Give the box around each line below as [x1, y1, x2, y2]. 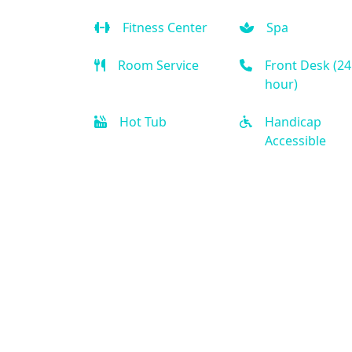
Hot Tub [119, 112, 167, 130]
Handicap [264, 112, 321, 130]
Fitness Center [122, 18, 207, 36]
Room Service [117, 56, 199, 74]
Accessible [264, 131, 326, 149]
